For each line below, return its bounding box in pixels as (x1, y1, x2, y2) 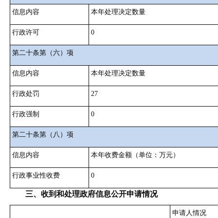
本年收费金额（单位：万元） (91, 151, 180, 159)
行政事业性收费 (12, 172, 60, 179)
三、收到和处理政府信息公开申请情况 (25, 190, 158, 198)
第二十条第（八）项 (12, 131, 73, 138)
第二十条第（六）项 (12, 49, 73, 56)
